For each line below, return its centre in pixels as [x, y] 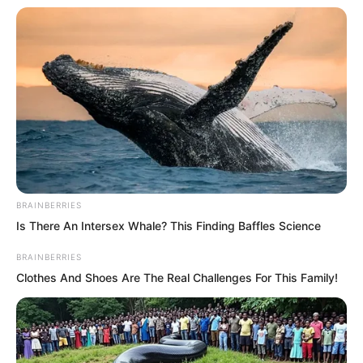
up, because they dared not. [132, 19]
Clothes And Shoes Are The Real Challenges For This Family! [177, 278]
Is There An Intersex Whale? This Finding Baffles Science [169, 226]
